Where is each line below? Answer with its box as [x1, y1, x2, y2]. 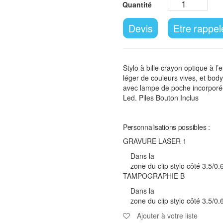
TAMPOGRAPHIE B [122, 170, 185, 181]
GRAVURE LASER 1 [122, 135, 187, 146]
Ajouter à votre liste [136, 210, 198, 221]
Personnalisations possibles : [122, 121, 210, 132]
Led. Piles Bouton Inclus [122, 92, 199, 103]
